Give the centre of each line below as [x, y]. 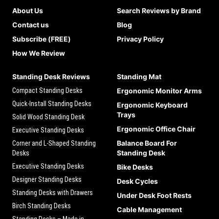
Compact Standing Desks [47, 91]
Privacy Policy [140, 39]
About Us [28, 11]
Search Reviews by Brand [159, 11]
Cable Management [149, 210]
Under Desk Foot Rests [154, 196]
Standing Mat [139, 77]
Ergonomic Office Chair [156, 129]
